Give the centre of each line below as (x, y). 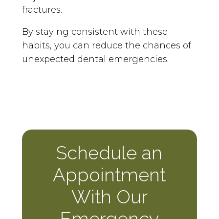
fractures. (42, 10)
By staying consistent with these (95, 32)
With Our (109, 197)
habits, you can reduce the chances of (106, 45)
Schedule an (109, 153)
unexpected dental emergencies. (95, 59)
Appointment (109, 175)
